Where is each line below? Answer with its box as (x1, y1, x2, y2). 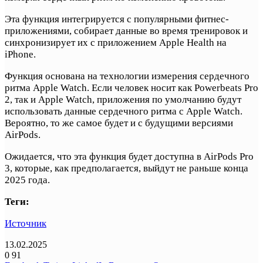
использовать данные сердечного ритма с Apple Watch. (5, 105, 242, 117)
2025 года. (5, 174, 50, 186)
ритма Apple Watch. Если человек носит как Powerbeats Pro (5, 82, 258, 93)
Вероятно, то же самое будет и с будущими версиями (5, 117, 233, 129)
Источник (5, 217, 46, 229)
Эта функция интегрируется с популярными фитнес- (5, 13, 229, 25)
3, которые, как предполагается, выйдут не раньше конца (5, 162, 248, 174)
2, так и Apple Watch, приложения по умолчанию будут (5, 93, 241, 105)
